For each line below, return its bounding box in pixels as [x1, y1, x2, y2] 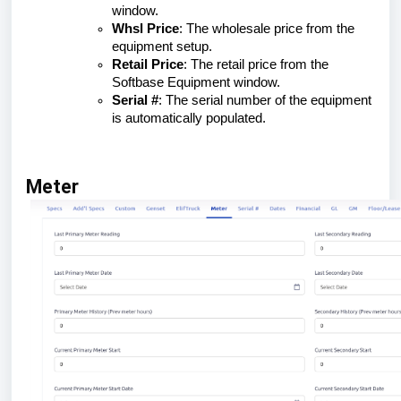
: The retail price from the [183, 57, 328, 72]
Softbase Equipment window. [112, 75, 280, 90]
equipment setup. [112, 39, 212, 54]
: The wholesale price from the [179, 21, 354, 36]
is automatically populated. [112, 111, 266, 125]
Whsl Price [112, 21, 179, 36]
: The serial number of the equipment [158, 93, 371, 107]
